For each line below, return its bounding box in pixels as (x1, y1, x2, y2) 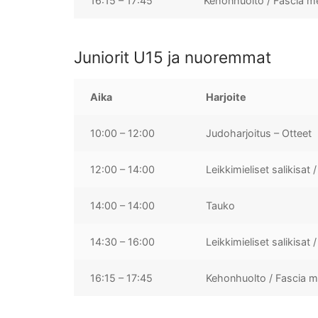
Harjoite (206, 90, 247, 103)
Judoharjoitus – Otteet (206, 126, 312, 139)
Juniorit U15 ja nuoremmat (74, 47, 271, 67)
